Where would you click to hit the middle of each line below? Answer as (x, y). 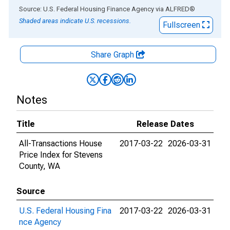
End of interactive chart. (51, 8)
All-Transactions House (61, 143)
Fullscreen (183, 25)
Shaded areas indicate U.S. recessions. (75, 21)
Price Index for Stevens (61, 155)
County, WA (40, 166)
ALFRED (177, 9)
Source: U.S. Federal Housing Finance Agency (87, 9)
